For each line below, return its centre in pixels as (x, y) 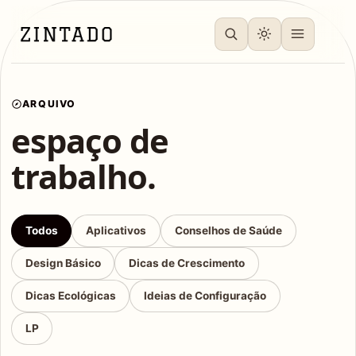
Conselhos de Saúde (228, 230)
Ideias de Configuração (205, 295)
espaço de (90, 140)
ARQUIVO (49, 104)
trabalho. (83, 176)
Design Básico (63, 263)
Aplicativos (116, 230)
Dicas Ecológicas (70, 295)
